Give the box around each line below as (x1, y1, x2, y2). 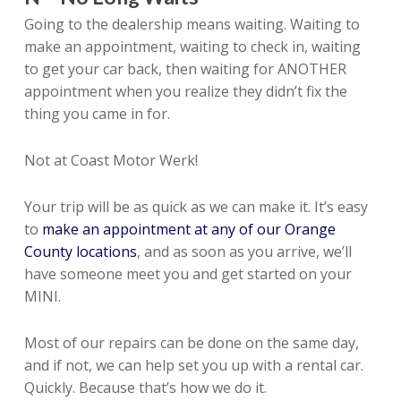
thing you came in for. (23, 104, 170, 124)
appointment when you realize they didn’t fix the (23, 81, 347, 101)
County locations (23, 242, 137, 261)
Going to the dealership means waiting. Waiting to (23, 14, 360, 34)
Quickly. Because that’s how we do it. (23, 378, 267, 397)
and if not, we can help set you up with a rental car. (23, 355, 363, 375)
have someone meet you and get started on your (23, 264, 352, 284)
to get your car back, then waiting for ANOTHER (23, 59, 346, 79)
